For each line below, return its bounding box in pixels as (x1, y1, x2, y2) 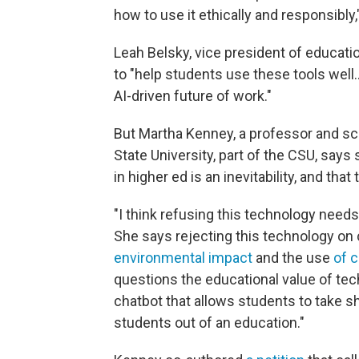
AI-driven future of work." (114, 87, 272, 105)
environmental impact (114, 249, 252, 267)
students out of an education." (114, 314, 305, 332)
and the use (252, 249, 333, 267)
